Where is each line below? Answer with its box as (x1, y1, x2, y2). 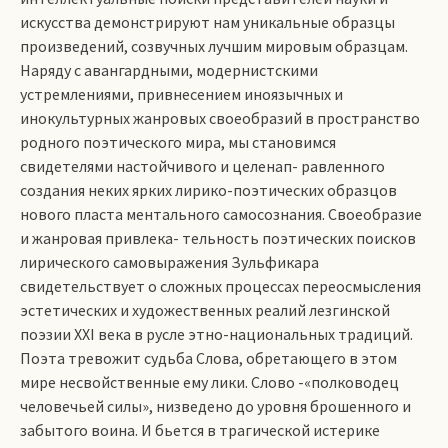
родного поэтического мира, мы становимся (20, 132, 336, 152)
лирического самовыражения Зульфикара (20, 252, 319, 272)
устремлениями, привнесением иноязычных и (20, 84, 343, 104)
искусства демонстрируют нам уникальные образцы (20, 12, 395, 32)
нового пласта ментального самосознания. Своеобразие (20, 204, 422, 224)
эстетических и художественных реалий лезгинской (20, 300, 390, 320)
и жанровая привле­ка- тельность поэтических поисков (20, 228, 416, 248)
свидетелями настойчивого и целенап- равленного (20, 156, 385, 176)
